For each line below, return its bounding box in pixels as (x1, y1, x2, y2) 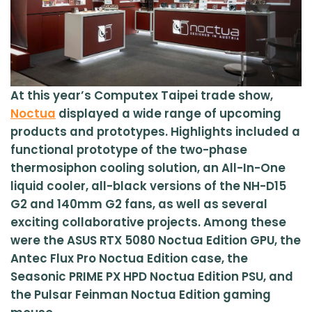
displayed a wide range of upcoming (56, 104, 281, 122)
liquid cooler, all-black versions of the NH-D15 (10, 177, 286, 194)
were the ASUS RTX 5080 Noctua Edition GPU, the (10, 231, 301, 249)
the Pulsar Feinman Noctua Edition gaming (10, 286, 271, 303)
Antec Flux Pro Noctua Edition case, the (10, 249, 248, 267)
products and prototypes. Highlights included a (10, 123, 300, 140)
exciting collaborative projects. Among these (10, 213, 286, 231)
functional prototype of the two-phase (10, 141, 247, 158)
